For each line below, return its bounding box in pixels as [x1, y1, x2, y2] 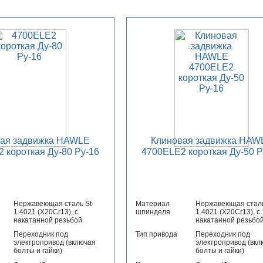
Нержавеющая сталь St [13, 200, 92, 208]
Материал [135, 200, 170, 208]
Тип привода [135, 230, 177, 239]
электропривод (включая [13, 238, 96, 247]
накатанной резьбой [13, 216, 82, 225]
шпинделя [135, 208, 170, 217]
